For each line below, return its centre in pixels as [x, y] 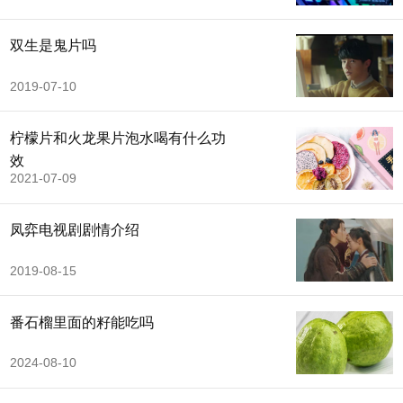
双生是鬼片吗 [53, 46]
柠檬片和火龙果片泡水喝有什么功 [118, 138]
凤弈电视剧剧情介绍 [75, 230]
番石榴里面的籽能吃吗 [82, 322]
